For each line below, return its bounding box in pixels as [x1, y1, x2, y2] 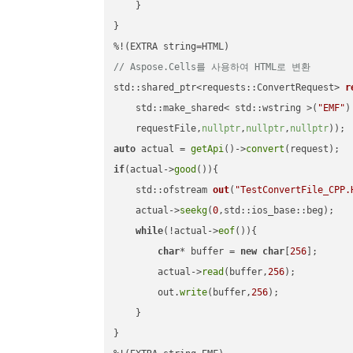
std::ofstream [136, 184, 214, 196]
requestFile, [113, 123, 203, 135]
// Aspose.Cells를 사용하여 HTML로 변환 [113, 61, 311, 73]
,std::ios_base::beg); [218, 205, 335, 217]
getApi [191, 143, 225, 155]
